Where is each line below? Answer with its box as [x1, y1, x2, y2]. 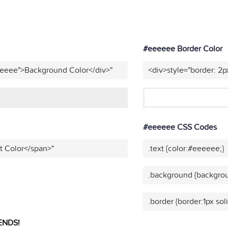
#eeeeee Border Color [142, 44, 222, 54]
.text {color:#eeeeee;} [148, 144, 224, 154]
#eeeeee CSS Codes [142, 122, 217, 133]
